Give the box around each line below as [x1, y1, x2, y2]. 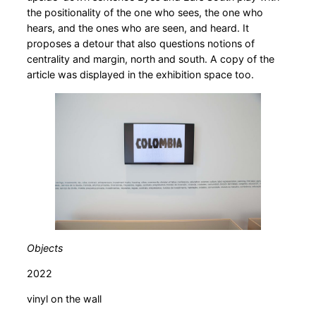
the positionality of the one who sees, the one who [27, 6, 263, 19]
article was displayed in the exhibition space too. [27, 68, 257, 81]
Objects [27, 241, 63, 254]
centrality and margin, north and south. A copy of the [27, 53, 274, 66]
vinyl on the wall [27, 293, 102, 305]
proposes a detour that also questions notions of [27, 37, 255, 50]
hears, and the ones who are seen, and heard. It [27, 22, 249, 35]
